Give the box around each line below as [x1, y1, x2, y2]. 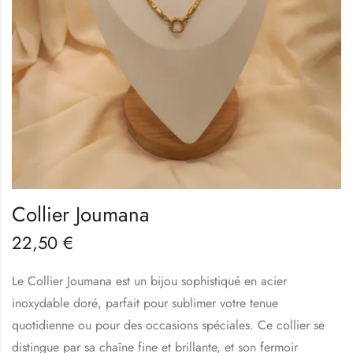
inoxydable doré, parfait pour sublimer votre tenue [12, 293, 278, 312]
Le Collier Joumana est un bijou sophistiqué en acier [12, 271, 287, 290]
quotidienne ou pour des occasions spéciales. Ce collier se [12, 315, 325, 334]
